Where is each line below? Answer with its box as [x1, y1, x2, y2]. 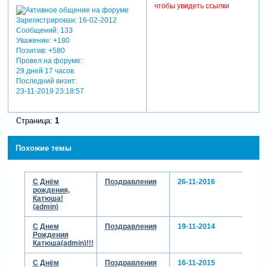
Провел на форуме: [15, 56, 82, 65]
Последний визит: [15, 76, 77, 85]
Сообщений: [15, 26, 58, 35]
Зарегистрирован [15, 15, 75, 24]
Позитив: [15, 46, 46, 55]
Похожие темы [15, 143, 72, 153]
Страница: [15, 116, 55, 125]
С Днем [32, 222, 59, 231]
